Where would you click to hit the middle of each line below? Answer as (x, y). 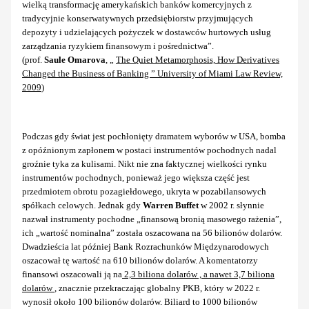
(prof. (33, 59)
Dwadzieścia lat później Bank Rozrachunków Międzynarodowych (146, 246)
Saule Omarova (75, 59)
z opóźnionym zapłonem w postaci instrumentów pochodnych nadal (149, 150)
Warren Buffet (171, 205)
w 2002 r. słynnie (231, 205)
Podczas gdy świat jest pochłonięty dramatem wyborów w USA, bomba (154, 136)
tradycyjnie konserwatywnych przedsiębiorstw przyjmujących (138, 18)
